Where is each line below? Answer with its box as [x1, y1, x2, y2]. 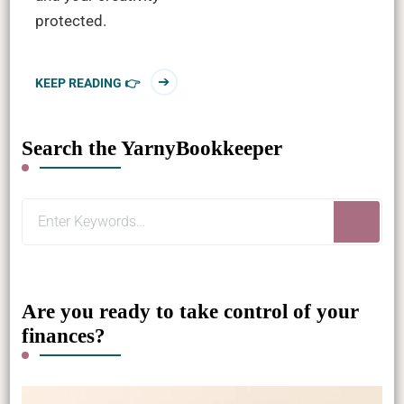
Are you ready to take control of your [21, 299, 359, 323]
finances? [21, 324, 106, 347]
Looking [21, 201, 77, 220]
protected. [34, 11, 106, 30]
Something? [21, 252, 103, 271]
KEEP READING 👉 [34, 75, 140, 90]
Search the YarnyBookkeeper [21, 136, 282, 160]
